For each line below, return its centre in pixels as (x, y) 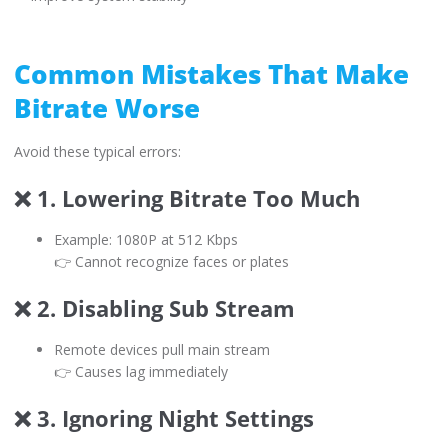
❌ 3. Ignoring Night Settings (164, 417)
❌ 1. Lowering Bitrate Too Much (187, 197)
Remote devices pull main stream (162, 349)
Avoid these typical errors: (97, 151)
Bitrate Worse (107, 107)
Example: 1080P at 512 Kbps (146, 239)
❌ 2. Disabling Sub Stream (154, 307)
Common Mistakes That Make (211, 73)
